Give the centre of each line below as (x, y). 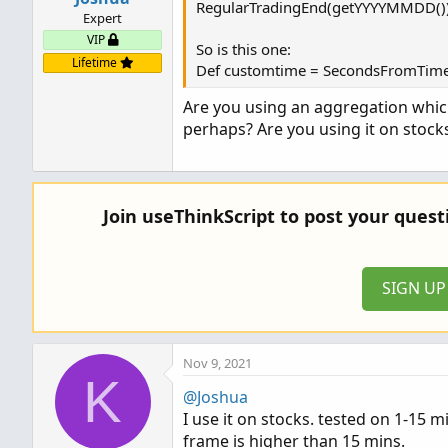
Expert (102, 18)
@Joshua (215, 396)
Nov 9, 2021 (217, 362)
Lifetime (95, 62)
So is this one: (243, 49)
